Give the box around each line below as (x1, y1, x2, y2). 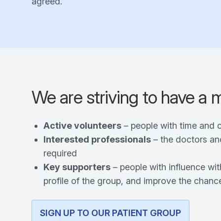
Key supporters (43, 162, 110, 172)
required (43, 148, 77, 158)
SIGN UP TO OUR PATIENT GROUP (40, 208, 181, 218)
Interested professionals (43, 134, 151, 145)
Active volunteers (43, 120, 121, 131)
